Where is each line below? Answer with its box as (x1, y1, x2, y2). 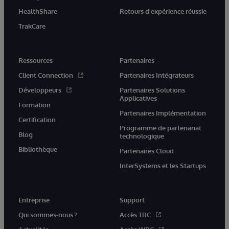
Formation (18, 100, 51, 109)
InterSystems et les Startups (120, 161, 206, 170)
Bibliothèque (18, 145, 57, 153)
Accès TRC (120, 210, 151, 219)
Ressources (18, 56, 53, 64)
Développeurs (18, 85, 61, 94)
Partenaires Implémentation (120, 108, 206, 117)
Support (120, 195, 145, 204)
